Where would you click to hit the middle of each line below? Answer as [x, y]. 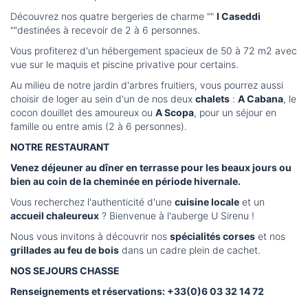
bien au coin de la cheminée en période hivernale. [125, 181]
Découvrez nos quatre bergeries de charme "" [113, 16]
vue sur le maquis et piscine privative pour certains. [124, 65]
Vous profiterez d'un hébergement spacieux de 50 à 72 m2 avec [154, 51]
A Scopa [175, 113]
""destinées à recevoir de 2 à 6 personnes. [107, 30]
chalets [212, 99]
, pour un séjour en [235, 113]
